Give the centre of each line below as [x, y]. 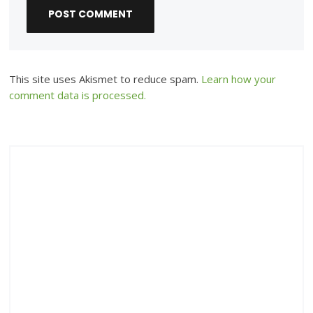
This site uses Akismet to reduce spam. [105, 79]
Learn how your [239, 79]
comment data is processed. [78, 95]
